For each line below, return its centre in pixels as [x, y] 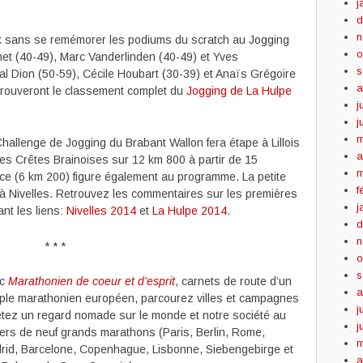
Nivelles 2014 [101, 211]
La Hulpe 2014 [190, 211]
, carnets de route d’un [233, 282]
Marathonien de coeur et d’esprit [92, 282]
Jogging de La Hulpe [239, 91]
